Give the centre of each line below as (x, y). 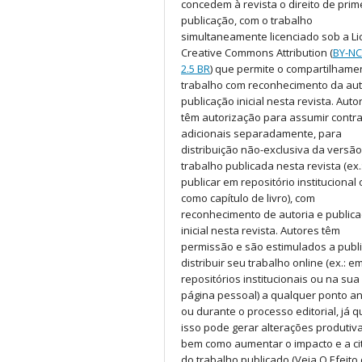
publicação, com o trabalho (247, 21)
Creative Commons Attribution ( (257, 53)
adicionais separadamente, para (261, 134)
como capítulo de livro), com (248, 198)
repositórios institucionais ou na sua (270, 279)
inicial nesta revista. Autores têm (261, 231)
